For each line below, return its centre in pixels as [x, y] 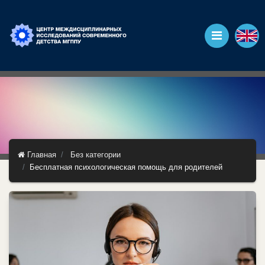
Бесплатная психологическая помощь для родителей [126, 167]
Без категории [96, 155]
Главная [41, 155]
